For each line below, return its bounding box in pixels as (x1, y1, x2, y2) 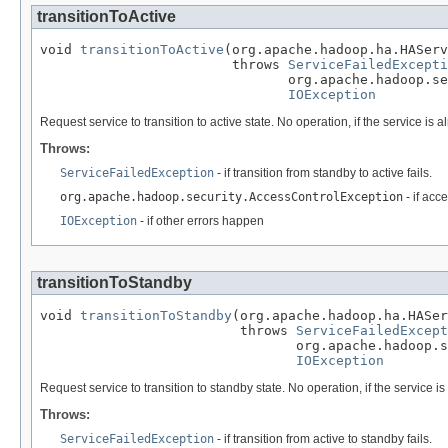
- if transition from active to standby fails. (214, 431, 432, 446)
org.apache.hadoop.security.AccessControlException (60, 189, 403, 204)
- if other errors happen (137, 213, 264, 228)
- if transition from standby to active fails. (214, 165, 432, 180)
